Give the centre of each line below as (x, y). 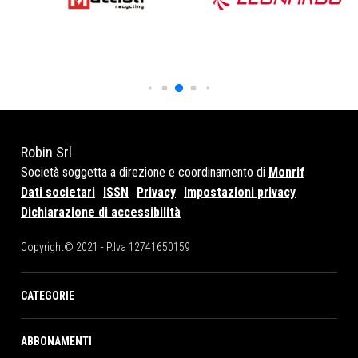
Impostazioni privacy (240, 193)
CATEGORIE (48, 296)
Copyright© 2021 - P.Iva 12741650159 (105, 247)
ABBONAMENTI (56, 342)
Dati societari (58, 193)
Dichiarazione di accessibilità (101, 213)
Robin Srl (46, 153)
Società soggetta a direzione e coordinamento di (145, 173)
